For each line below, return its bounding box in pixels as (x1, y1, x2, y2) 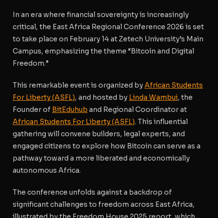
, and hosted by (75, 92, 129, 102)
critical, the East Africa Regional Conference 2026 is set (13, 22, 204, 31)
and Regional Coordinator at (88, 105, 187, 114)
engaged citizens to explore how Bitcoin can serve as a (13, 141, 200, 150)
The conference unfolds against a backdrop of (13, 187, 172, 197)
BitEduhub (52, 105, 88, 114)
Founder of (13, 105, 52, 114)
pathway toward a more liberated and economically (13, 153, 190, 163)
